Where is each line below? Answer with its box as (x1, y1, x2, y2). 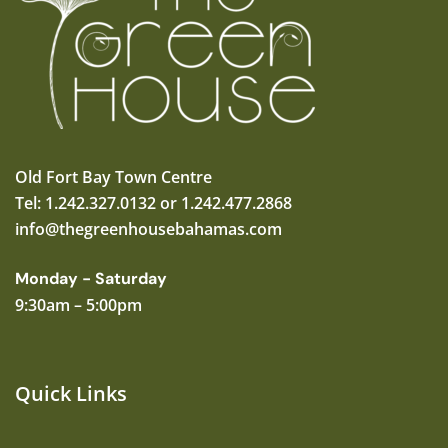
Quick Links (15, 380, 127, 408)
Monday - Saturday (15, 267, 167, 289)
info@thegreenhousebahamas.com (15, 218, 282, 241)
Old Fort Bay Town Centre (15, 166, 212, 189)
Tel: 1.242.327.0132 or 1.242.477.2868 (15, 192, 292, 215)
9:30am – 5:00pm (15, 293, 142, 316)
